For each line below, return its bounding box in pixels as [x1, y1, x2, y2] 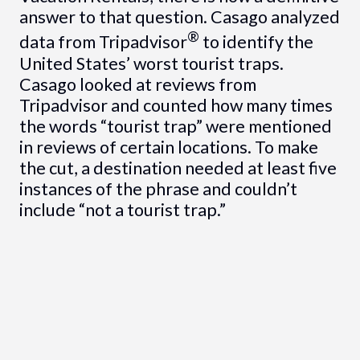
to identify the [198, 31, 313, 53]
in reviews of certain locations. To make [18, 136, 318, 157]
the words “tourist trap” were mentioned [18, 115, 332, 137]
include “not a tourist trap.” [18, 198, 226, 220]
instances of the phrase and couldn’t [18, 178, 297, 199]
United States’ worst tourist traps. [18, 52, 284, 74]
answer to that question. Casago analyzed [18, 6, 340, 28]
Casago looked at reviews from [18, 73, 256, 95]
